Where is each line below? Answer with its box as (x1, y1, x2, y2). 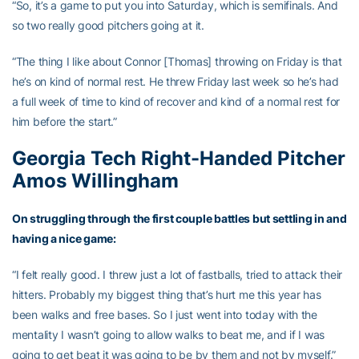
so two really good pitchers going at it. (12, 18, 204, 32)
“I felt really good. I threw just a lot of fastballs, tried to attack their (12, 267, 343, 281)
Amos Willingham (12, 168, 179, 192)
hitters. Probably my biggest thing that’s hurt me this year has (12, 287, 321, 301)
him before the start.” (12, 114, 117, 128)
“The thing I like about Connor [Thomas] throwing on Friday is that (12, 54, 342, 68)
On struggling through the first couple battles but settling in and (12, 211, 347, 225)
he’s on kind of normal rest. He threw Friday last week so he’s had (12, 74, 339, 88)
